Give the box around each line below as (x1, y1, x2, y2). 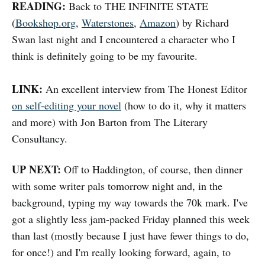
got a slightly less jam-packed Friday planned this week (12, 212, 250, 227)
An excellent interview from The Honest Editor (43, 82, 247, 96)
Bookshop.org (15, 15, 76, 30)
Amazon (140, 15, 176, 30)
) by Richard (176, 15, 229, 30)
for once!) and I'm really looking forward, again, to (12, 245, 231, 260)
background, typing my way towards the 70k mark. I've (12, 195, 248, 210)
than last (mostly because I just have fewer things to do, (12, 228, 249, 243)
